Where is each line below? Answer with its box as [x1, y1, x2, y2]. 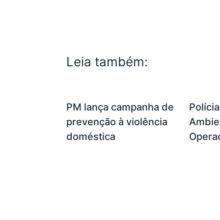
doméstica [66, 131, 115, 143]
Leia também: [66, 54, 148, 70]
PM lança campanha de [66, 101, 174, 113]
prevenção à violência [66, 116, 167, 128]
